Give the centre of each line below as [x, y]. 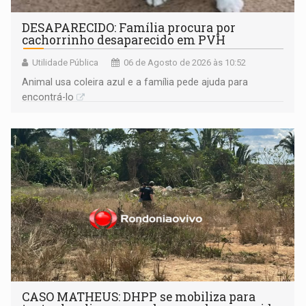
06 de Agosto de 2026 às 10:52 [185, 63]
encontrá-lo [48, 97]
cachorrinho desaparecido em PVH [124, 40]
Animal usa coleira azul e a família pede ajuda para [135, 82]
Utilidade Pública [66, 63]
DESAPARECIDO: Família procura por [129, 28]
